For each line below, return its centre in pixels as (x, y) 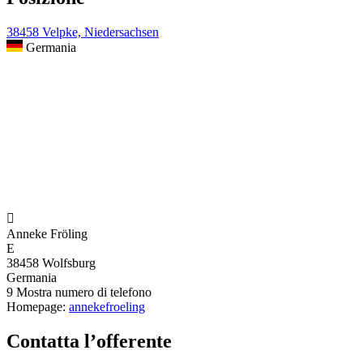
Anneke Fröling (47, 234)
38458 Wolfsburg (51, 263)
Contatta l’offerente (89, 342)
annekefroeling (107, 307)
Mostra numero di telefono (84, 293)
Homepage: (38, 307)
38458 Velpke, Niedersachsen (83, 32)
